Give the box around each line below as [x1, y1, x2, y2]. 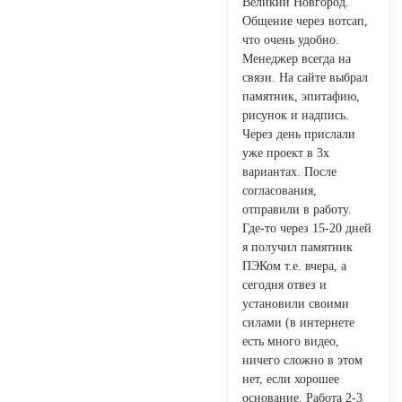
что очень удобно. [242, 32, 339, 47]
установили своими [242, 296, 349, 310]
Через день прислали [242, 127, 355, 141]
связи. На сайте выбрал [242, 70, 368, 84]
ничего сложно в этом [242, 353, 363, 367]
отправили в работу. [242, 202, 352, 216]
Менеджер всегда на [242, 51, 351, 66]
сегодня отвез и [242, 277, 327, 292]
